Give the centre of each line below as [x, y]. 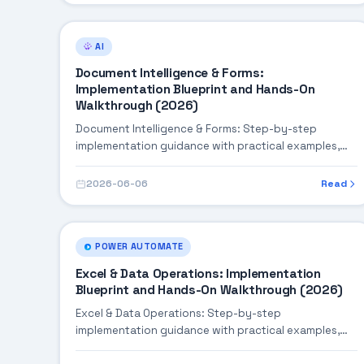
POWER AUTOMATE [139, 247]
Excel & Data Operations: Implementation [198, 273]
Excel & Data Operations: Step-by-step [178, 313]
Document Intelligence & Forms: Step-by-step [196, 129]
